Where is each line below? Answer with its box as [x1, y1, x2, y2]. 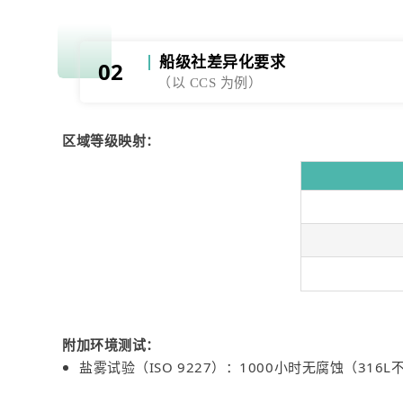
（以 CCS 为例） [157, 76, 263, 91]
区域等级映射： [62, 131, 160, 150]
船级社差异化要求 [159, 54, 286, 72]
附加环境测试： [62, 336, 160, 354]
